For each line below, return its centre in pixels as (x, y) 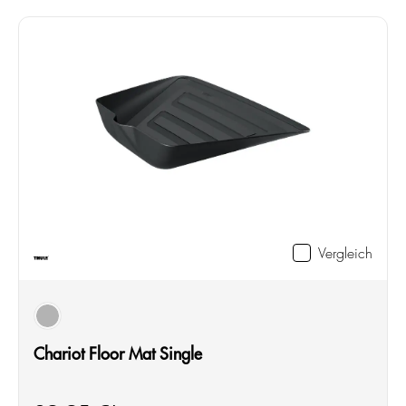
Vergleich (345, 252)
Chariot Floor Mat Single (118, 353)
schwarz (71, 326)
